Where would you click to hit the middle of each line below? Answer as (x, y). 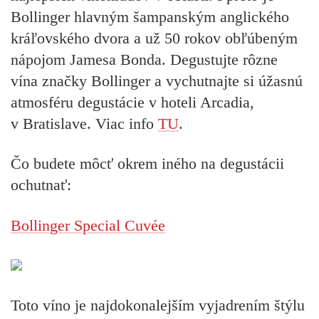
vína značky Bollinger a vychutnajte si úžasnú (157, 80)
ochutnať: (41, 185)
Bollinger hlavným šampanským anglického (150, 16)
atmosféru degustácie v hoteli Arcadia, (132, 102)
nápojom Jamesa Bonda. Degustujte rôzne (144, 59)
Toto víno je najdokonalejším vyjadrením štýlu (158, 305)
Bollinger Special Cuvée (88, 225)
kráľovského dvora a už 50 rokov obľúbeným (154, 38)
